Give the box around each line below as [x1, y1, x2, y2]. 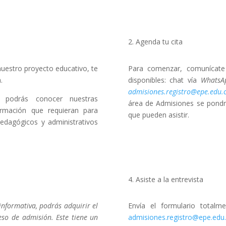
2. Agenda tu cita [128, 37, 183, 47]
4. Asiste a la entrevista [128, 174, 203, 184]
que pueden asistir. [128, 109, 189, 120]
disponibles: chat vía [128, 75, 201, 85]
